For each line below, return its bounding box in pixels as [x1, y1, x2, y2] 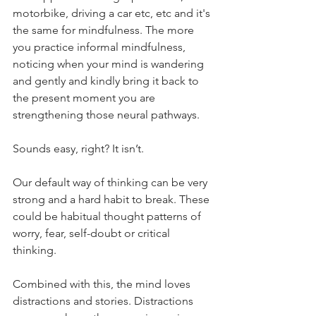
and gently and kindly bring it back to [13, 74, 202, 87]
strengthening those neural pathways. [13, 108, 200, 121]
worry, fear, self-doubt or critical [13, 226, 173, 240]
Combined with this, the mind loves [13, 277, 193, 291]
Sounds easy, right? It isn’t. [13, 142, 147, 155]
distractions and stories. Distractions [13, 294, 196, 308]
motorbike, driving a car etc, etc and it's [13, 6, 213, 20]
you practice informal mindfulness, [13, 40, 188, 54]
